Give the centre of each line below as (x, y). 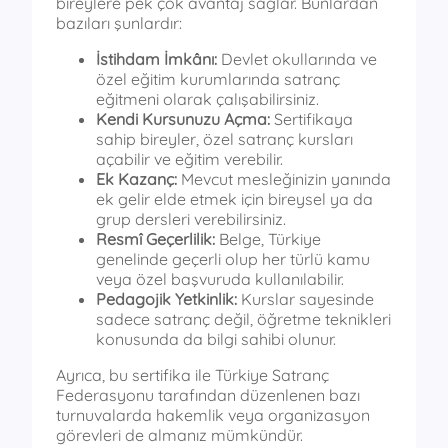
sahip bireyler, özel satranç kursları (224, 138)
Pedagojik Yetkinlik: (166, 298)
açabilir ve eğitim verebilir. (189, 158)
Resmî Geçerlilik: (155, 238)
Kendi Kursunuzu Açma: (183, 118)
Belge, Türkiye (268, 238)
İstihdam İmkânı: (156, 58)
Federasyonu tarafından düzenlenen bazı (208, 394)
